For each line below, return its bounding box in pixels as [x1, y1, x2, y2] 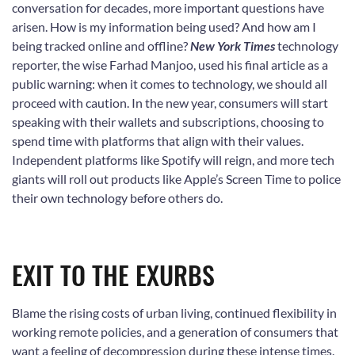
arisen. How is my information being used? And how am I [12, 18, 316, 34]
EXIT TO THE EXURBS [12, 255, 215, 293]
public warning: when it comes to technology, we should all [12, 75, 327, 91]
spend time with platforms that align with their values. [12, 132, 303, 148]
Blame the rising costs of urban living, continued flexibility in [12, 304, 337, 320]
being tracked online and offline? [12, 37, 190, 53]
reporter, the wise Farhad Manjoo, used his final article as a [12, 56, 328, 72]
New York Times [190, 37, 275, 53]
